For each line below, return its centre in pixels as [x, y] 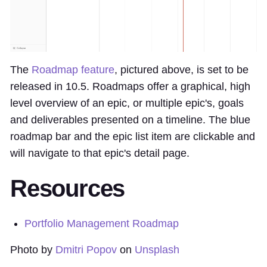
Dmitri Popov [86, 250]
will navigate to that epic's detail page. [100, 153]
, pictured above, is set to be [181, 70]
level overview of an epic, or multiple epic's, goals [127, 103]
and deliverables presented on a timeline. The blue [130, 120]
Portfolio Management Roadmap [102, 224]
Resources [68, 189]
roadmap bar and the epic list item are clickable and [133, 137]
